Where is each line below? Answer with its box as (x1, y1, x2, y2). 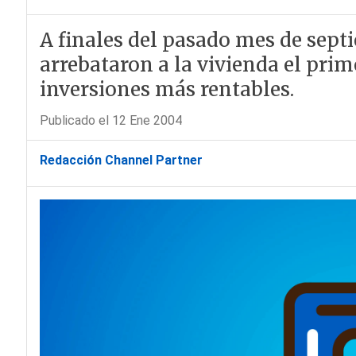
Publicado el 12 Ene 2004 (39, 113, 182, 128)
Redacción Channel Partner (39, 153, 203, 168)
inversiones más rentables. (39, 77, 294, 102)
